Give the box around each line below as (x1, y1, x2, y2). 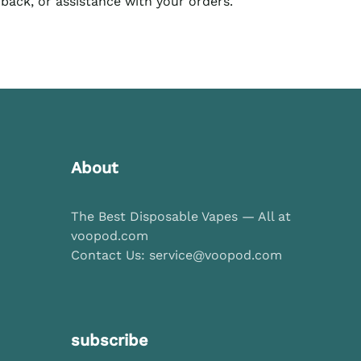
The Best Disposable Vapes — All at (71, 209, 291, 224)
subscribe (71, 330, 148, 350)
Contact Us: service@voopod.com (71, 247, 282, 263)
